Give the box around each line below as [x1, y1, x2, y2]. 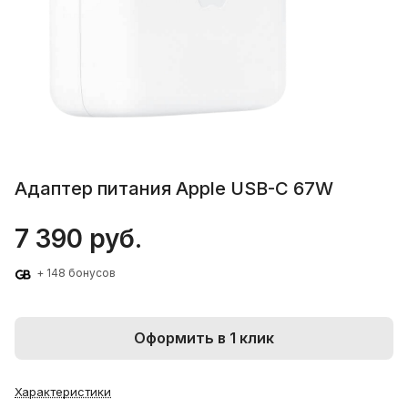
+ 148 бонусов [34, 266, 116, 280]
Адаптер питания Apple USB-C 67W [15, 178, 333, 200]
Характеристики [15, 383, 111, 399]
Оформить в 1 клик [134, 329, 274, 348]
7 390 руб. [15, 223, 142, 255]
